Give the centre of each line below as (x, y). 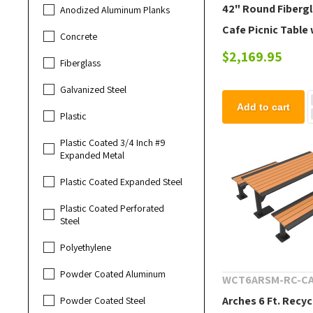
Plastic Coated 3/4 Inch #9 (113, 143)
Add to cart (263, 107)
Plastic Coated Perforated (112, 209)
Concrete (79, 37)
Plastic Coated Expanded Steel (122, 182)
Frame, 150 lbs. (260, 72)
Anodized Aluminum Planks (115, 10)
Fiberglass (81, 63)
